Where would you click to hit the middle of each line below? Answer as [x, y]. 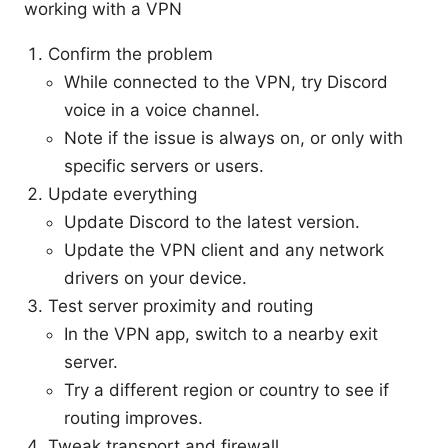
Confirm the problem [130, 53]
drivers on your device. [155, 277]
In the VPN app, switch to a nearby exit [221, 333]
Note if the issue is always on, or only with [233, 137]
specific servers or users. [164, 165]
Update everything [122, 193]
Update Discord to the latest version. [212, 221]
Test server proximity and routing [180, 305]
